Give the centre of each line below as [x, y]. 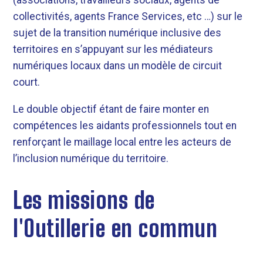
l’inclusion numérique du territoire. [91, 158]
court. [27, 82]
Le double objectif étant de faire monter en [111, 109]
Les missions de [84, 200]
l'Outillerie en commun [115, 228]
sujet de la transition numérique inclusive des [117, 33]
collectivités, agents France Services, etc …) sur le [128, 17]
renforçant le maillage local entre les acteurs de [122, 142]
